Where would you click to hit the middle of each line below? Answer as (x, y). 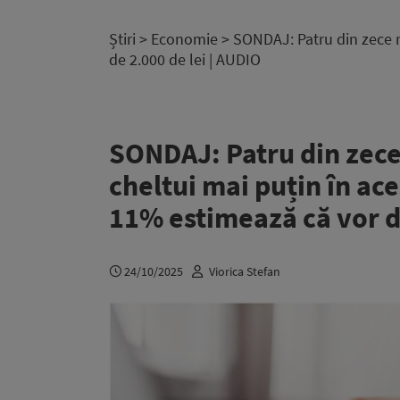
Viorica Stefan (245, 271)
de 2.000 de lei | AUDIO (185, 59)
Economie (184, 39)
